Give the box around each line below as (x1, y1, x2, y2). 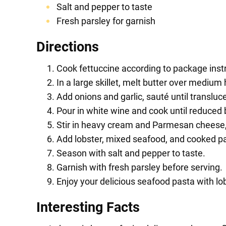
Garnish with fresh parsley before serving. (56, 162, 222, 173)
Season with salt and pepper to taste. (56, 148, 205, 159)
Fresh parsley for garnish (56, 16, 155, 27)
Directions (36, 39, 99, 55)
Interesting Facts (36, 199, 140, 216)
